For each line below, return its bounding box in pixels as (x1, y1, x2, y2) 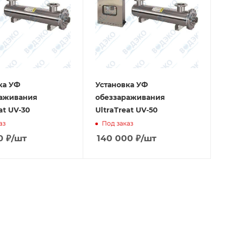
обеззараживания (95, 93, 165, 102)
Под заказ (102, 119, 133, 127)
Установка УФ (95, 80, 148, 89)
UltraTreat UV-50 (95, 105, 158, 115)
